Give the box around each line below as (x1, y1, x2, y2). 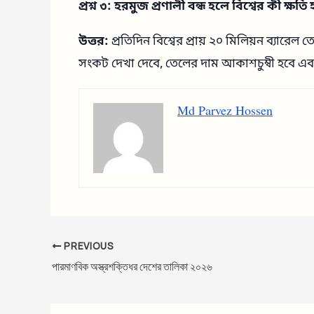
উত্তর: (78, 34, 109, 50)
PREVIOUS (61, 239, 114, 252)
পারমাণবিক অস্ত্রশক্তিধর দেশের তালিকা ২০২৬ (52, 258, 212, 274)
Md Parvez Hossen (177, 103, 273, 121)
